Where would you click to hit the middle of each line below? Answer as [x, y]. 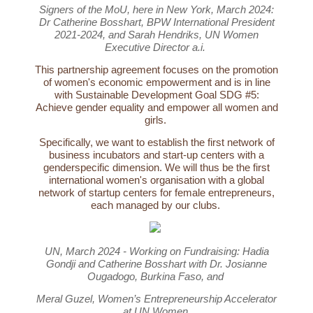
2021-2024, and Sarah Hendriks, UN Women [156, 35]
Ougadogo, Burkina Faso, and [156, 277]
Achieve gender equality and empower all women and [156, 108]
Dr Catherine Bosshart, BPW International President [156, 22]
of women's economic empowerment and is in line [156, 82]
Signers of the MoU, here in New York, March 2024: [156, 10]
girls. [156, 120]
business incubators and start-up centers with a [156, 155]
